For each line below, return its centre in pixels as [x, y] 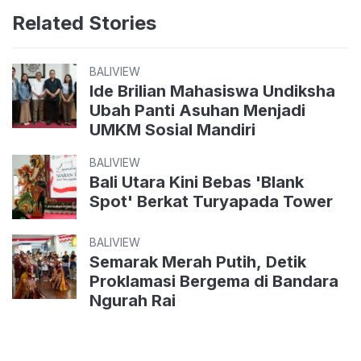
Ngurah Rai [133, 301]
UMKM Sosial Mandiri [172, 130]
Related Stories [84, 23]
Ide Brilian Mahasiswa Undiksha [212, 91]
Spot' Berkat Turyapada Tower [211, 201]
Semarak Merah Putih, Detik [198, 262]
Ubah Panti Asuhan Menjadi [197, 110]
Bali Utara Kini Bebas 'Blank [197, 182]
